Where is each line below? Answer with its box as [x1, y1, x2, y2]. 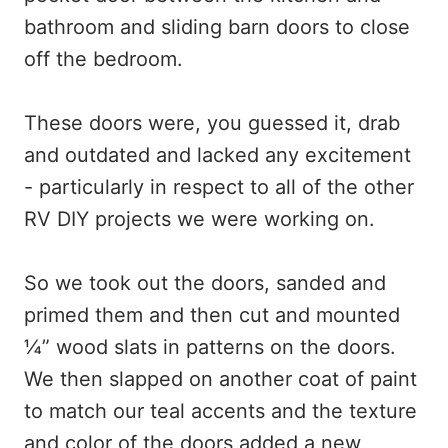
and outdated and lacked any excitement [24, 142, 411, 167]
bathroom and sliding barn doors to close [24, 14, 410, 39]
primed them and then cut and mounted [24, 302, 400, 327]
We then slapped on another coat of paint [24, 366, 417, 391]
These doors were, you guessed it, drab [24, 110, 400, 135]
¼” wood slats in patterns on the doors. [24, 334, 396, 359]
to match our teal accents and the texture [24, 398, 417, 423]
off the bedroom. [24, 46, 189, 71]
